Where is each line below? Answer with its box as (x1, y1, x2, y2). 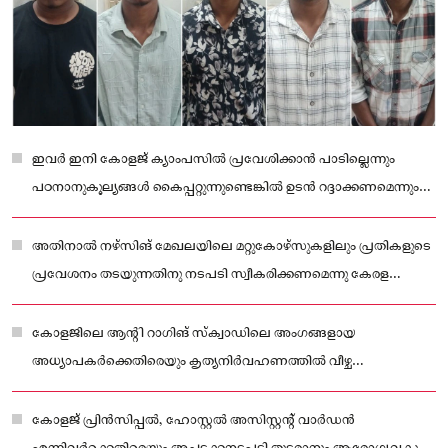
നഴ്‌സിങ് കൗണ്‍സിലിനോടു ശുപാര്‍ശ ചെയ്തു (32, 293, 299, 311)
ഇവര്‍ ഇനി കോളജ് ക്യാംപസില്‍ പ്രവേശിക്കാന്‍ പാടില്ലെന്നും (32, 150, 395, 168)
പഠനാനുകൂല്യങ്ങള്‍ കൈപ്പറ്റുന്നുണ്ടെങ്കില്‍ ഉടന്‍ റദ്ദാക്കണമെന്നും (32, 178, 419, 196)
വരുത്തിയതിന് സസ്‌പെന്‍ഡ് (32, 380, 204, 398)
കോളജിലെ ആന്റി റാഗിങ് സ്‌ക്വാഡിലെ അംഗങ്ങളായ (32, 324, 356, 342)
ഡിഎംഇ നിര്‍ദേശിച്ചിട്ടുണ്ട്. (32, 206, 192, 224)
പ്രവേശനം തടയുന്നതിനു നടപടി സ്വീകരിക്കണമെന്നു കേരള (32, 265, 389, 283)
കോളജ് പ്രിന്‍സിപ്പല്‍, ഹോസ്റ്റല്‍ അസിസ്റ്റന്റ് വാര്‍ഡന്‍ (32, 411, 355, 429)
